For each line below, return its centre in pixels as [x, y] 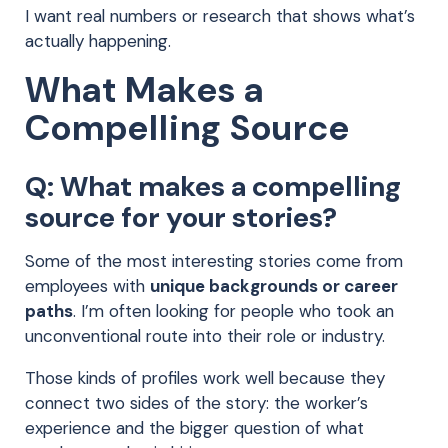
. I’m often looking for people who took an [233, 311]
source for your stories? [181, 217]
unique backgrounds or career [274, 286]
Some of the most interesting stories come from [214, 261]
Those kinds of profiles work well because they [205, 378]
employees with [87, 286]
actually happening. [98, 41]
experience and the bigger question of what [194, 428]
